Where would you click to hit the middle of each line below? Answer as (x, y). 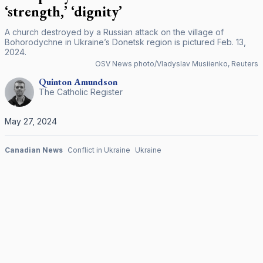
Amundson (96, 82)
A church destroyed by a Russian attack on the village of (114, 32)
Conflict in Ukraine (99, 150)
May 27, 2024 (31, 121)
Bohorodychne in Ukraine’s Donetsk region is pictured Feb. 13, (125, 42)
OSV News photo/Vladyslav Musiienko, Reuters (177, 64)
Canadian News (34, 150)
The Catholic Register (81, 92)
